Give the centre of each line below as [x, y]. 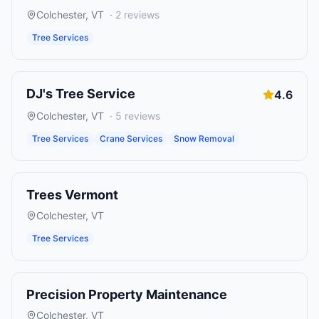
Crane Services [131, 138]
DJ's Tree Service [81, 94]
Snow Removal [204, 138]
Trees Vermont [72, 195]
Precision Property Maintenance [127, 294]
